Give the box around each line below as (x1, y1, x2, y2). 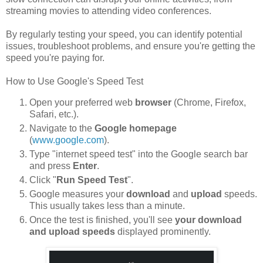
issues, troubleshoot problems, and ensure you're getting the (6, 41, 255, 52)
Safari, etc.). (29, 109, 79, 120)
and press (29, 161, 73, 171)
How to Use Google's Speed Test (6, 76, 143, 87)
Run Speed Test (56, 175, 127, 186)
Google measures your (29, 189, 126, 200)
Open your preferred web (29, 97, 135, 108)
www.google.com (32, 135, 104, 146)
